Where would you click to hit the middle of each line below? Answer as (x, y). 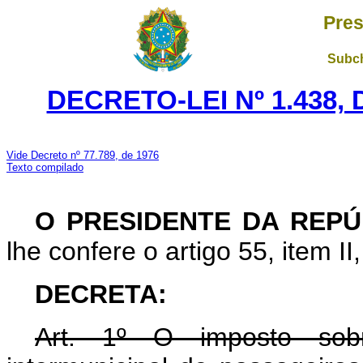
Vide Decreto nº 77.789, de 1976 (83, 155)
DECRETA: (101, 294)
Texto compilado (45, 167)
